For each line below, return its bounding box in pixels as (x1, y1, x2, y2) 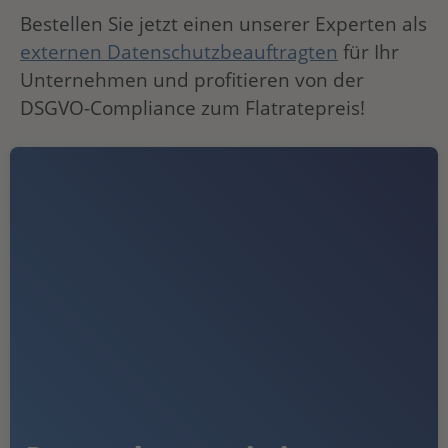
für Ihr (338, 38, 399, 66)
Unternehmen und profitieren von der (20, 66, 364, 94)
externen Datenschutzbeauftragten (20, 38, 338, 66)
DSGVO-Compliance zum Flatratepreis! (20, 94, 365, 122)
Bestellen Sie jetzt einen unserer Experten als (20, 10, 427, 38)
